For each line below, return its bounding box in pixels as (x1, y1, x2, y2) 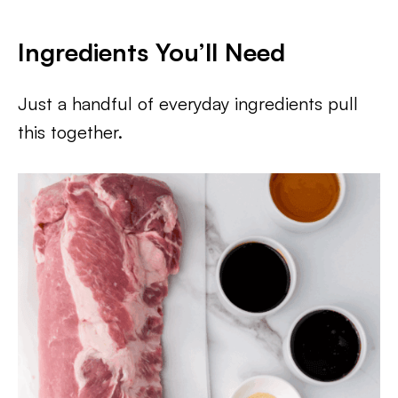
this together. (18, 121, 123, 143)
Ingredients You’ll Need (18, 36, 285, 68)
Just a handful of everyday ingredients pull (18, 92, 358, 115)
